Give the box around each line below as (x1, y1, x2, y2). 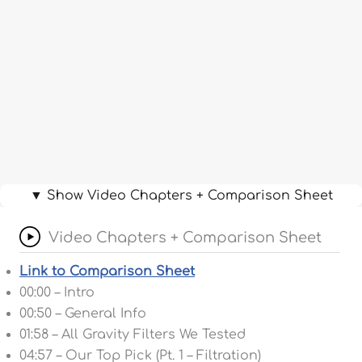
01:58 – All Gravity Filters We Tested (19, 326, 246, 342)
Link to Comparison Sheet (19, 263, 195, 279)
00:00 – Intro (19, 284, 95, 300)
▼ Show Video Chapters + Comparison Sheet (29, 187, 333, 203)
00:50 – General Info (19, 305, 146, 321)
